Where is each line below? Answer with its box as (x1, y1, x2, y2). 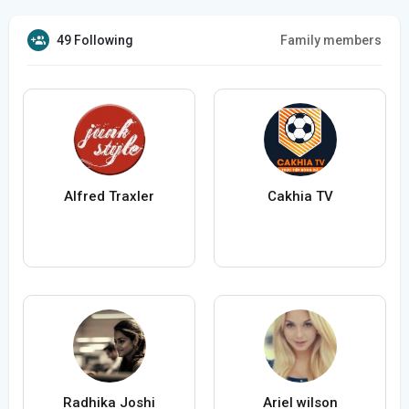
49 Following (57, 33, 133, 48)
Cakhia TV (267, 188, 333, 205)
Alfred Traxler (64, 188, 154, 205)
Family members (280, 33, 382, 48)
